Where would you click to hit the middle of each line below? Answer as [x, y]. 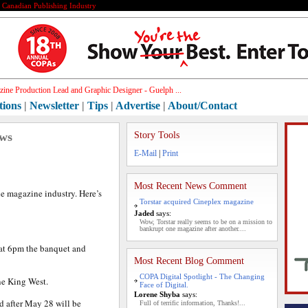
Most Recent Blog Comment [189, 261]
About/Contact [202, 106]
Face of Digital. [164, 285]
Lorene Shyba [157, 294]
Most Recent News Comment [190, 186]
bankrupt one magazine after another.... [193, 229]
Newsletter [54, 106]
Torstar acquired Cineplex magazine [197, 201]
